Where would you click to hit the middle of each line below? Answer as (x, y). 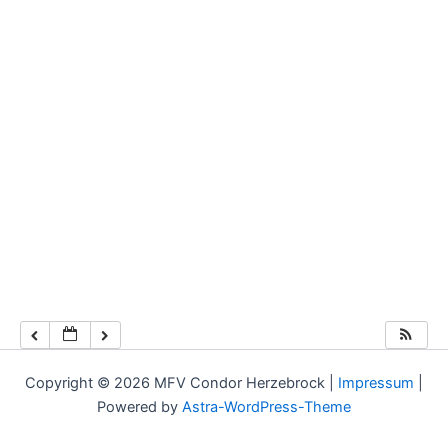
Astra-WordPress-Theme (266, 406)
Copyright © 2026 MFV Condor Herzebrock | (181, 382)
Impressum (376, 382)
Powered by (139, 406)
